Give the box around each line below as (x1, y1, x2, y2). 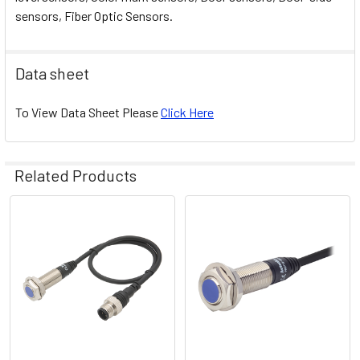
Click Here (161, 104, 214, 121)
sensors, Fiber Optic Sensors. (15, 7, 173, 23)
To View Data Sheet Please (15, 104, 161, 121)
